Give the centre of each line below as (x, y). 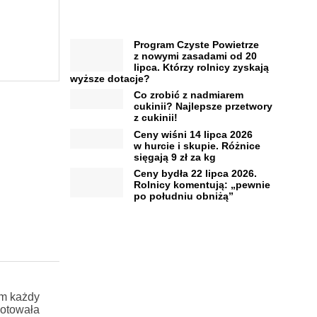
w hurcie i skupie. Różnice (197, 145)
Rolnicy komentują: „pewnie (202, 185)
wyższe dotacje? (110, 78)
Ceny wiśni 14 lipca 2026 (193, 134)
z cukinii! (155, 118)
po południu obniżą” (183, 196)
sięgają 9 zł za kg (174, 157)
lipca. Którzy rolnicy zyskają (201, 67)
